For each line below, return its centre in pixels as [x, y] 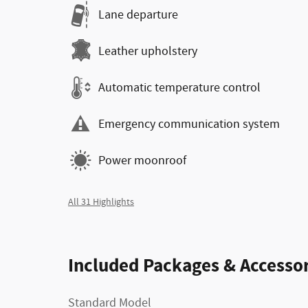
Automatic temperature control [179, 88]
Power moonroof [142, 161]
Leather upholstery [148, 51]
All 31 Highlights [101, 202]
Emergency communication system [189, 124]
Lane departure [138, 15]
